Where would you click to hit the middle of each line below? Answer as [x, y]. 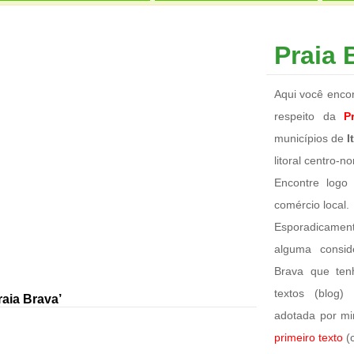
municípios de [311, 138]
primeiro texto [309, 337]
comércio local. [312, 204]
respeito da [309, 116]
